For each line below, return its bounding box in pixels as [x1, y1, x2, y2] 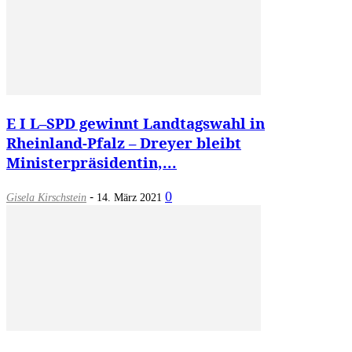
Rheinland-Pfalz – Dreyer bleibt [6, 133, 241, 153]
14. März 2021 [97, 192, 162, 204]
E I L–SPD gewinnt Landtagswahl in [6, 113, 265, 134]
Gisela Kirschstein [6, 192, 86, 204]
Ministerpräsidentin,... [6, 152, 177, 173]
